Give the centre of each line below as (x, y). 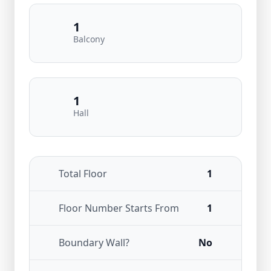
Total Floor (83, 174)
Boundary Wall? (94, 243)
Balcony (89, 39)
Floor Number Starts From (119, 208)
